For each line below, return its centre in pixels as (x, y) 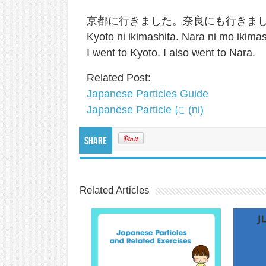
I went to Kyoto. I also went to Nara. (171, 53)
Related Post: (119, 77)
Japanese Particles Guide (148, 94)
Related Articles (115, 190)
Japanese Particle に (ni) (145, 110)
